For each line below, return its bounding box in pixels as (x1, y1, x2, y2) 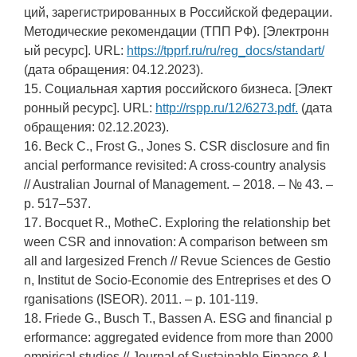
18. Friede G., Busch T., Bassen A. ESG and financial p (24, 312, 332, 326)
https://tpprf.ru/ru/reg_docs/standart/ (127, 44, 324, 58)
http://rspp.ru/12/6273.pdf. (155, 101, 298, 116)
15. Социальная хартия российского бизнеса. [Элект (24, 82, 332, 96)
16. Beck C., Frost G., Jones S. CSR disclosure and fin (24, 139, 330, 154)
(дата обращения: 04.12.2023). (24, 63, 203, 77)
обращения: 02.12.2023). (24, 120, 169, 135)
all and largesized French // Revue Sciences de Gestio (24, 254, 331, 269)
